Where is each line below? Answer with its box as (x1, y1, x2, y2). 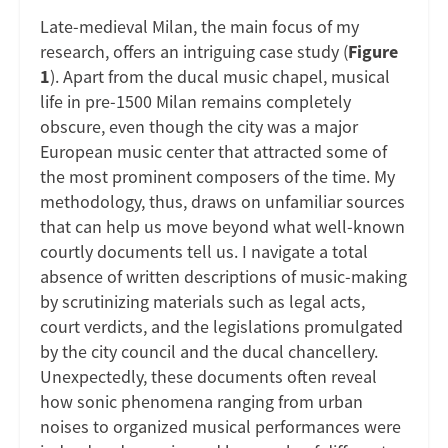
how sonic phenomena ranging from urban (40, 389, 363, 413)
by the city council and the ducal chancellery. (40, 339, 378, 363)
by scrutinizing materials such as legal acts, (40, 289, 365, 313)
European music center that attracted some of (40, 139, 387, 163)
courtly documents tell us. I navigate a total (40, 239, 368, 263)
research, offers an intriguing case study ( (40, 39, 348, 63)
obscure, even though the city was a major (40, 114, 358, 138)
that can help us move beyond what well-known (40, 214, 405, 238)
